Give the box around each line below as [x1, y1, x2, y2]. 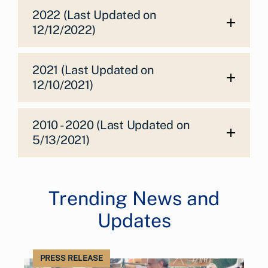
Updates [97, 209, 171, 232]
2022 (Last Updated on [32, 8, 157, 23]
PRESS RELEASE [40, 254, 103, 263]
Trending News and [48, 187, 220, 210]
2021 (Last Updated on [32, 63, 154, 78]
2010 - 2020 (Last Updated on [32, 118, 190, 133]
